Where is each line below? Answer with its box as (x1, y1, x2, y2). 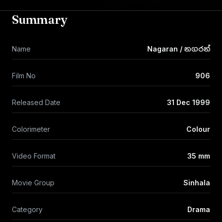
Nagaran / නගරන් (147, 45, 210, 53)
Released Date (12, 98, 60, 107)
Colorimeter (12, 125, 50, 133)
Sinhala (183, 178, 210, 187)
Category (12, 205, 43, 214)
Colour (186, 125, 210, 133)
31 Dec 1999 (167, 98, 210, 107)
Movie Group (12, 178, 55, 187)
